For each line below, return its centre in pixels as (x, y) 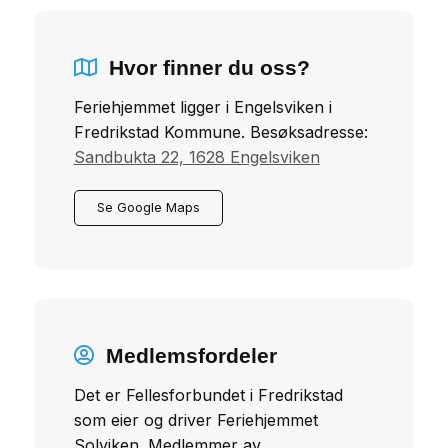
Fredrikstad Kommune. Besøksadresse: (220, 131)
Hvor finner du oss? (209, 68)
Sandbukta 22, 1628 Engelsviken (196, 156)
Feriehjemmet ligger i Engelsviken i (202, 106)
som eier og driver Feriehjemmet (195, 419)
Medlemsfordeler (191, 356)
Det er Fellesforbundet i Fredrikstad (208, 394)
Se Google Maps (148, 208)
